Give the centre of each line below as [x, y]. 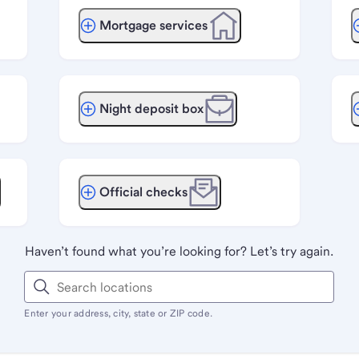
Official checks [143, 192]
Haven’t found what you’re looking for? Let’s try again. [179, 251]
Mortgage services [153, 25]
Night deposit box [151, 109]
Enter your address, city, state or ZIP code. [119, 313]
